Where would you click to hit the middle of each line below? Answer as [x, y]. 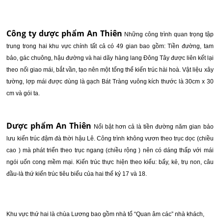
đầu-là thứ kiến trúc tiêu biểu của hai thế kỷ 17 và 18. [77, 174]
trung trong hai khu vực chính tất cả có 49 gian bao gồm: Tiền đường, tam [110, 46]
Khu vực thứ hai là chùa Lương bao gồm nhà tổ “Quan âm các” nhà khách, [106, 214]
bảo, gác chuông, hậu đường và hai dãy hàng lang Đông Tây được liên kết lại [110, 58]
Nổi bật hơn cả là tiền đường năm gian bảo [153, 127]
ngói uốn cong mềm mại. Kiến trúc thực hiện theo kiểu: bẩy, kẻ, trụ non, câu [110, 162]
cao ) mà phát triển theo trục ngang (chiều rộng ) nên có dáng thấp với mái [110, 150]
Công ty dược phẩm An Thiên [66, 33]
